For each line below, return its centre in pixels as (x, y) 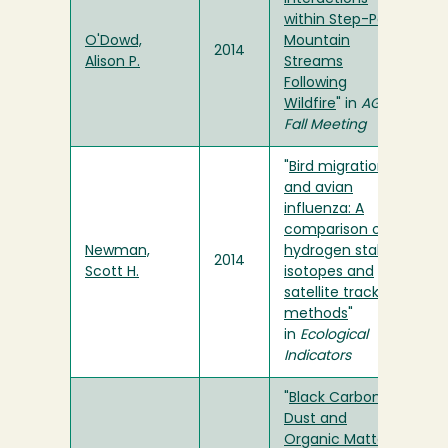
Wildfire (310, 105)
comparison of (335, 231)
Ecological (334, 336)
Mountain (317, 42)
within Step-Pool (341, 21)
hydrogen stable (341, 252)
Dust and (315, 420)
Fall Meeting (325, 126)
